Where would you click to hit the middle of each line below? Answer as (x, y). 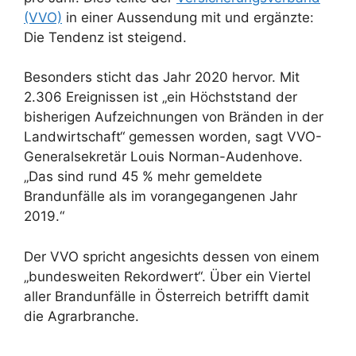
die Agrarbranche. (81, 316)
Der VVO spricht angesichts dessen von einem (172, 256)
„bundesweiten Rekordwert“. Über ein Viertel (167, 276)
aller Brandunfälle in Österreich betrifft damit (166, 296)
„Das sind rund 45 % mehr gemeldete (143, 177)
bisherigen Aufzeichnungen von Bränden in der (174, 117)
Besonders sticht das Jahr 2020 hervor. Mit (162, 77)
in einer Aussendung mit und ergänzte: (188, 17)
